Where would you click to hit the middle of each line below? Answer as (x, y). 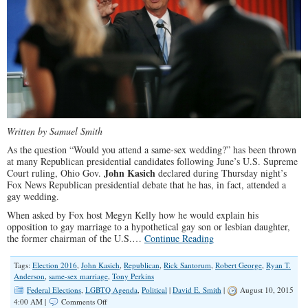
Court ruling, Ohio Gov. (55, 173)
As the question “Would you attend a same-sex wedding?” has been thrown (152, 149)
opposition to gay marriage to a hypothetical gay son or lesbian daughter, (148, 226)
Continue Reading (179, 238)
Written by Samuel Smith (55, 131)
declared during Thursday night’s (221, 173)
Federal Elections (54, 289)
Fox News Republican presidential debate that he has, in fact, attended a (146, 184)
